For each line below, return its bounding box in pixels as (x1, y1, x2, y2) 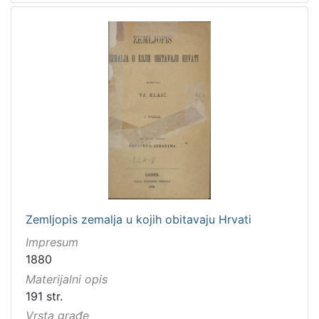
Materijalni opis (26, 271, 108, 286)
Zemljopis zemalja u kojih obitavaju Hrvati (26, 212, 251, 227)
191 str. (26, 288, 63, 303)
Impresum (26, 235, 78, 250)
